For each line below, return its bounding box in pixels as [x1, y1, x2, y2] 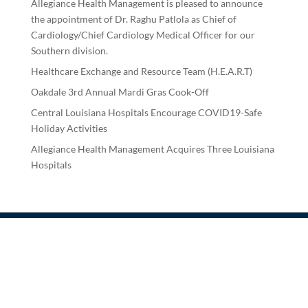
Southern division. [30, 45, 108, 57]
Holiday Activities [30, 122, 107, 135]
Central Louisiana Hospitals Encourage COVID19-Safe [30, 107, 262, 119]
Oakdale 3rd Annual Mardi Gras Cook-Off [30, 86, 209, 98]
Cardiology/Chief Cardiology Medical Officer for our [30, 29, 255, 41]
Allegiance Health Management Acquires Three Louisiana [30, 143, 274, 155]
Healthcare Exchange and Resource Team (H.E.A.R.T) [30, 65, 252, 78]
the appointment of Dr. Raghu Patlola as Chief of [30, 13, 236, 25]
